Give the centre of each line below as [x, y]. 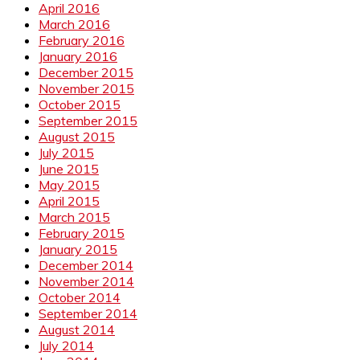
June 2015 [69, 168]
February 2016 [82, 40]
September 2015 [88, 120]
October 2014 [80, 297]
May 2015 [69, 184]
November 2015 [86, 88]
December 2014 [86, 265]
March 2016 [74, 24]
